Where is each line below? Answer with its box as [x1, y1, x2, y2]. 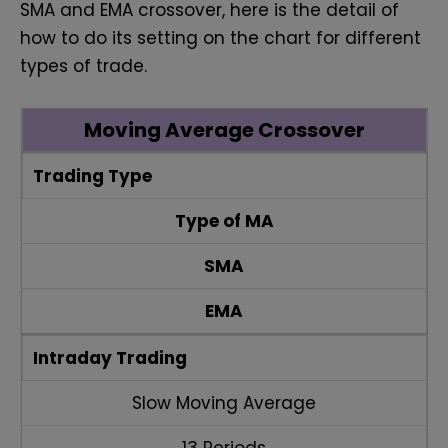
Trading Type [33, 164, 152, 189]
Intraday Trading [33, 346, 187, 371]
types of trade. [20, 54, 152, 79]
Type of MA [174, 209, 274, 234]
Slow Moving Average [132, 391, 316, 416]
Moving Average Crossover [84, 116, 365, 145]
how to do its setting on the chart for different [20, 26, 421, 51]
